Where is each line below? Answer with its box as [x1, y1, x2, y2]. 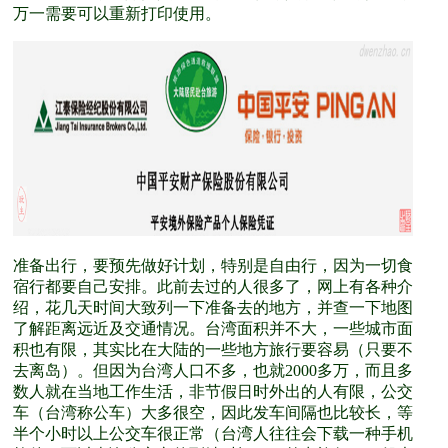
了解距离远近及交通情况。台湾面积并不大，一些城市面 [13, 320, 413, 337]
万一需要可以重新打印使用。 [13, 5, 221, 22]
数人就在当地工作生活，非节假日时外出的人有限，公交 [13, 383, 413, 400]
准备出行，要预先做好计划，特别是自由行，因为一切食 [13, 257, 413, 274]
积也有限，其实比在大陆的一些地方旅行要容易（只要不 [13, 341, 413, 358]
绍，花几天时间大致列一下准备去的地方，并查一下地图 [13, 299, 413, 316]
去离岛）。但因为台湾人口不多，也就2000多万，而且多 [13, 362, 413, 379]
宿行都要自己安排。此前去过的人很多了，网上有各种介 [13, 278, 413, 295]
